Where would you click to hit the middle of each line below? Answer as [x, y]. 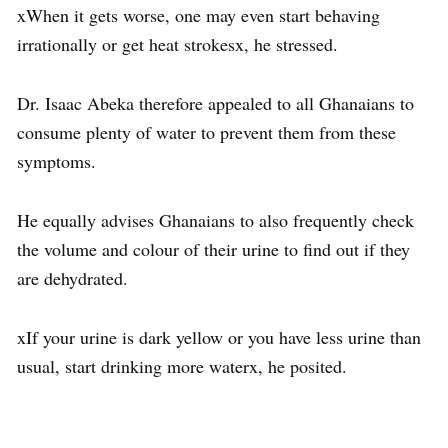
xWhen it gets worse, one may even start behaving [198, 14]
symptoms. [56, 160]
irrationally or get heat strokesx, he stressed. [177, 43]
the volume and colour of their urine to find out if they [213, 248]
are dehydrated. [72, 277]
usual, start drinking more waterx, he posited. [182, 365]
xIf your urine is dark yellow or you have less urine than [219, 336]
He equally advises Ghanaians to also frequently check [215, 219]
